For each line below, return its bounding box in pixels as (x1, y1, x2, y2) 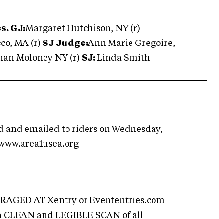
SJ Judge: (43, 39, 88, 48)
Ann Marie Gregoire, (88, 39, 175, 48)
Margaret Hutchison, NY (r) (25, 24, 140, 34)
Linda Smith (97, 54, 150, 63)
